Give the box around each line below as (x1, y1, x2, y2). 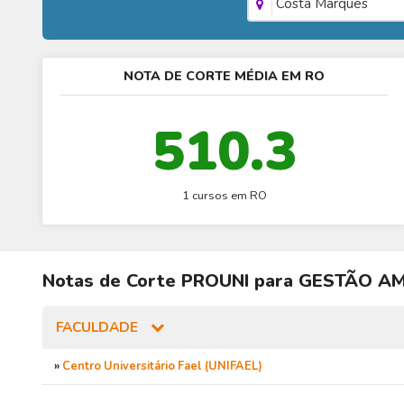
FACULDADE (56, 317, 142, 337)
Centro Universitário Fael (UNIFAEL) (61, 358, 262, 375)
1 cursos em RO (181, 188, 267, 205)
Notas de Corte (42, 269, 181, 294)
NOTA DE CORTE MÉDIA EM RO (124, 67, 326, 86)
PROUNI (181, 269, 249, 294)
